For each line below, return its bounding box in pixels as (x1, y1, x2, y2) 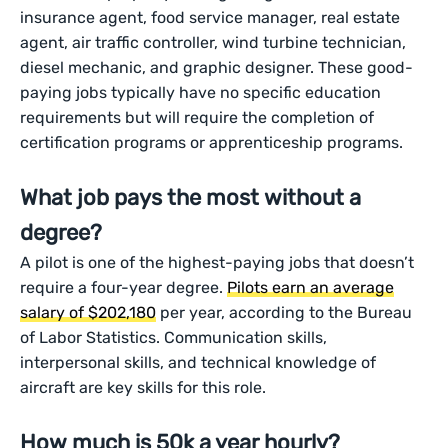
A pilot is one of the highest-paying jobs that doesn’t (20, 253, 415, 273)
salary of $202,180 (20, 303, 157, 323)
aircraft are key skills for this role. (20, 378, 267, 398)
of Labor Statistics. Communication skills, (20, 328, 328, 348)
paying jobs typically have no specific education (20, 83, 382, 103)
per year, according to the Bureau (156, 303, 413, 323)
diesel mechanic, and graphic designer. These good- (20, 58, 414, 78)
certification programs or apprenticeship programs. (20, 133, 404, 153)
